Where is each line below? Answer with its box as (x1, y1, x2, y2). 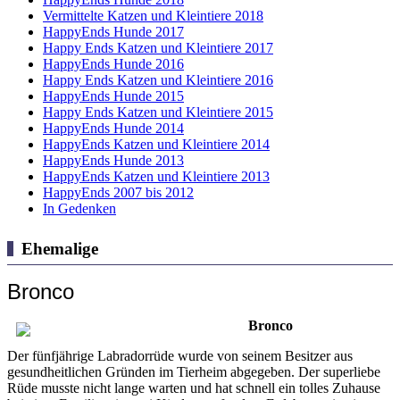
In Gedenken (43, 200, 116, 216)
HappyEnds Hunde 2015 (43, 87, 184, 104)
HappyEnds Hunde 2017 (43, 23, 184, 39)
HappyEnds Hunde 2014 (43, 120, 184, 136)
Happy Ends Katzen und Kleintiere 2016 (43, 71, 273, 87)
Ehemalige (21, 238, 98, 258)
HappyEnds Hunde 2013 (43, 152, 184, 168)
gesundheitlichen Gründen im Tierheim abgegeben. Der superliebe (7, 363, 380, 379)
